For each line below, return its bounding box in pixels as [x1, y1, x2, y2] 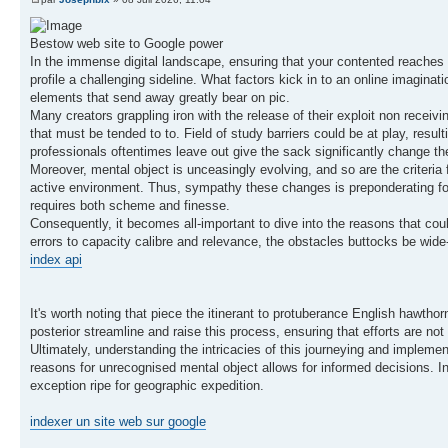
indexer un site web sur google [30, 414, 206, 430]
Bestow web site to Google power [30, 36, 223, 52]
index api [30, 252, 82, 268]
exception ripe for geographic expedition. [30, 378, 264, 394]
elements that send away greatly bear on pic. [30, 90, 290, 106]
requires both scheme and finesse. [30, 198, 230, 214]
